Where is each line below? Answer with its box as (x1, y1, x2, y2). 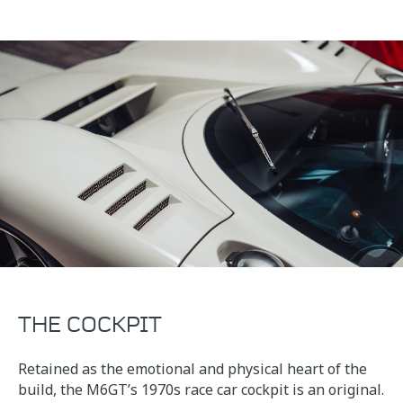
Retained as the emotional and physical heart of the (18, 358, 367, 379)
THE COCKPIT (18, 309, 162, 338)
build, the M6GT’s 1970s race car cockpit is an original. (18, 379, 384, 399)
